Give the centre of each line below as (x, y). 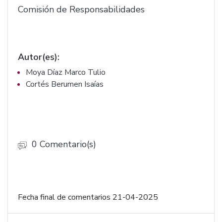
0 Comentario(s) (64, 144)
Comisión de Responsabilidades (81, 9)
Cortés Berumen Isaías (65, 84)
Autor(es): (39, 57)
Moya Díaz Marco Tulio (66, 72)
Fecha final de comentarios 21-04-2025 (88, 197)
